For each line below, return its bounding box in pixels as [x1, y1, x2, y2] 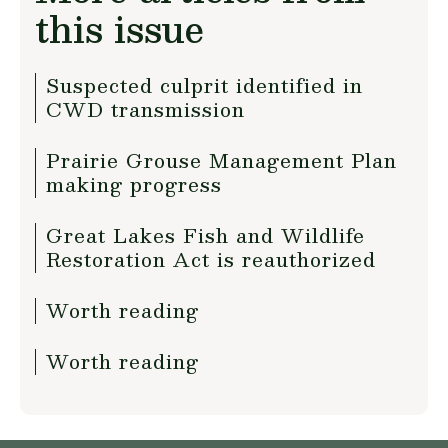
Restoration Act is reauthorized [46, 243, 376, 275]
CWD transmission [46, 93, 245, 125]
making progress [46, 168, 222, 200]
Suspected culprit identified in [46, 69, 363, 101]
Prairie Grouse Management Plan [46, 144, 397, 176]
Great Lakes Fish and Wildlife [46, 219, 365, 251]
